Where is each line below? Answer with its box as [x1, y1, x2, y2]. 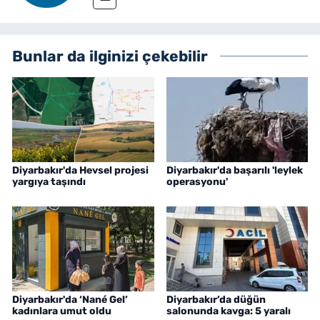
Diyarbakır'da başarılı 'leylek [166, 164, 303, 177]
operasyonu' [166, 176, 228, 189]
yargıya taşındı [12, 176, 86, 189]
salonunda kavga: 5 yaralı [166, 305, 291, 318]
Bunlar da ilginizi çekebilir [12, 47, 208, 66]
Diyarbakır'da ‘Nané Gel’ [12, 294, 128, 306]
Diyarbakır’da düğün [166, 294, 266, 306]
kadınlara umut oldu [12, 305, 111, 318]
